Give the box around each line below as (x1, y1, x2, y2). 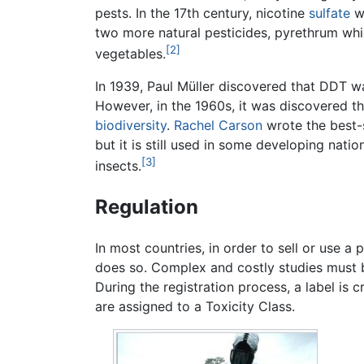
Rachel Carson (174, 117, 262, 134)
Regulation (95, 194, 198, 219)
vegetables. (95, 45, 166, 63)
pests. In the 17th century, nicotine (95, 5, 309, 22)
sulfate (309, 5, 350, 22)
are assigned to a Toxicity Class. (95, 297, 295, 314)
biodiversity (95, 117, 167, 134)
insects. (95, 158, 141, 175)
